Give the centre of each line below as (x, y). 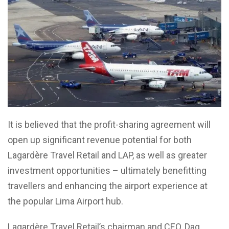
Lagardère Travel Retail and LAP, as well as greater (107, 155)
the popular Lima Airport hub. (65, 201)
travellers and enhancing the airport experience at (108, 186)
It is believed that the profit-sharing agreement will (109, 124)
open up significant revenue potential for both (100, 140)
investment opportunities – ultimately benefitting (107, 170)
